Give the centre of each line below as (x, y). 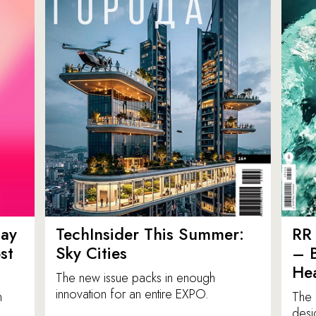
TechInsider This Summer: (150, 235)
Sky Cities (96, 254)
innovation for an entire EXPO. (132, 294)
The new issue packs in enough (135, 278)
